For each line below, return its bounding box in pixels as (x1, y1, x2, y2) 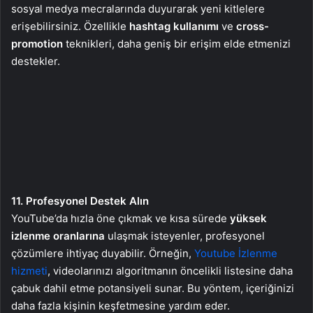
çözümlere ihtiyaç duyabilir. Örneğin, (11, 247, 194, 260)
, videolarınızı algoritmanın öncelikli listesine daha (48, 264, 293, 277)
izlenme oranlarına (11, 229, 105, 242)
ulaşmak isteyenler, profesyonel (105, 229, 265, 242)
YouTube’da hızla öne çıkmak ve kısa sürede (11, 212, 230, 225)
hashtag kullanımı (129, 20, 219, 33)
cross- (236, 20, 269, 33)
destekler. (11, 54, 60, 68)
